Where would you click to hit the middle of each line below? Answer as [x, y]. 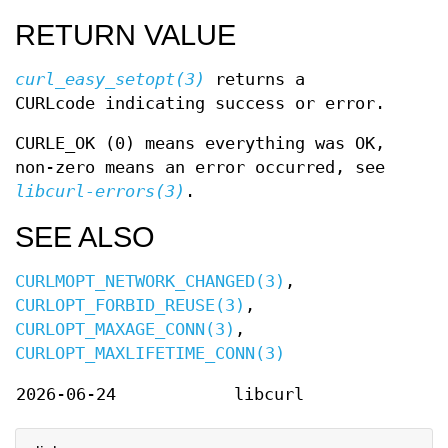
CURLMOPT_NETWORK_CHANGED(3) [150, 281]
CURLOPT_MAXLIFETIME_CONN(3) [150, 353]
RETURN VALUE [125, 35]
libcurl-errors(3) [100, 191]
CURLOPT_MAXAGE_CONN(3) [125, 329]
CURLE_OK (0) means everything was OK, [200, 143]
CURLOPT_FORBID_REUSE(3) [130, 305]
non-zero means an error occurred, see [200, 167]
